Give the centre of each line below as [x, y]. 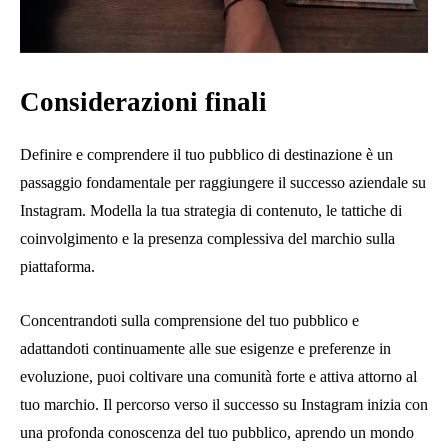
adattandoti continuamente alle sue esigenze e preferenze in [205, 348]
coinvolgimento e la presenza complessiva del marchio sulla [207, 238]
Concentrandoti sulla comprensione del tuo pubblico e [189, 320]
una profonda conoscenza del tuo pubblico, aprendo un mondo [217, 432]
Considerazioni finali [143, 101]
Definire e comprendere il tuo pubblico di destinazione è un [206, 154]
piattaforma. [57, 266]
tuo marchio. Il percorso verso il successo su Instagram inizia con [224, 404]
